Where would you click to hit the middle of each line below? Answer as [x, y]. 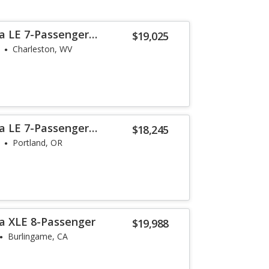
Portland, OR [38, 143]
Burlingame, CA [38, 236]
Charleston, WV [43, 49]
